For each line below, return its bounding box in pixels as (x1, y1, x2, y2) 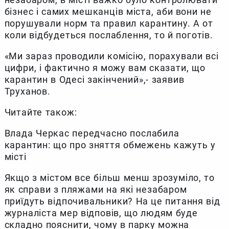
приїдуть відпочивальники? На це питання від (4, 196, 220, 207)
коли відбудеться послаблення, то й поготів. (4, 30, 213, 41)
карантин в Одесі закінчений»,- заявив (4, 74, 185, 85)
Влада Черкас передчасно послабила (4, 128, 179, 139)
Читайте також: (4, 107, 77, 118)
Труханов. (4, 86, 51, 97)
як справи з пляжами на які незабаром (4, 184, 187, 195)
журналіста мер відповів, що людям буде (4, 208, 198, 219)
